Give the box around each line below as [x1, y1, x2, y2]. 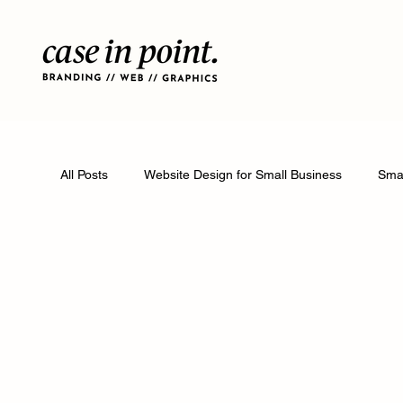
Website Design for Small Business [144, 167, 343, 182]
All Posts [60, 167, 109, 182]
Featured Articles [96, 239, 195, 254]
